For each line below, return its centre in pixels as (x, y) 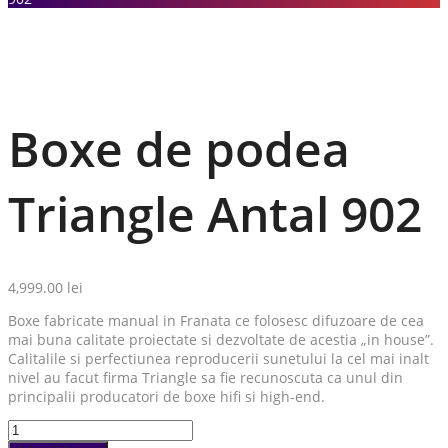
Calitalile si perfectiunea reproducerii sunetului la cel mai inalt (218, 359)
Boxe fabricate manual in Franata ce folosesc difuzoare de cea (216, 321)
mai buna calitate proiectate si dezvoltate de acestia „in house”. (221, 340)
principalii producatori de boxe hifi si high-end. (166, 397)
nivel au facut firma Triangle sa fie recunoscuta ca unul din (205, 378)
